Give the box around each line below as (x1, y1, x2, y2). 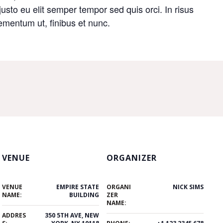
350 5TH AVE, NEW (45, 211, 100, 220)
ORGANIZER (107, 152, 157, 163)
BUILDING (69, 190, 100, 199)
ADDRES (2, 211, 26, 220)
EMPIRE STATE (56, 182, 100, 191)
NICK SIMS (173, 182, 204, 191)
